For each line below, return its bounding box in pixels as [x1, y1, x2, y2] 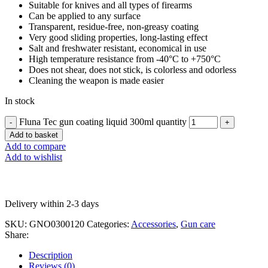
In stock [5, 95, 35, 106]
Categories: [87, 218, 129, 229]
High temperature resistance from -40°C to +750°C [29, 53, 221, 64]
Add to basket [10, 130, 58, 139]
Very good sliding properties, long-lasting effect [29, 32, 208, 42]
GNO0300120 [29, 218, 87, 229]
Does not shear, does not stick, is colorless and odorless [29, 64, 236, 75]
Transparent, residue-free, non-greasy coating [29, 21, 199, 32]
